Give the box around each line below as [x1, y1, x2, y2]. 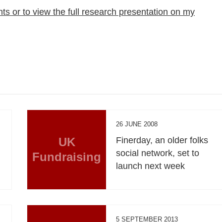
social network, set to [116, 148, 200, 158]
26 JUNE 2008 [116, 120, 158, 128]
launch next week [116, 161, 185, 171]
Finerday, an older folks [116, 135, 209, 145]
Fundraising [32, 150, 102, 164]
